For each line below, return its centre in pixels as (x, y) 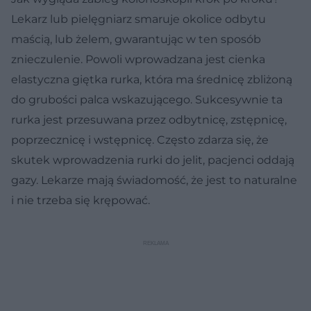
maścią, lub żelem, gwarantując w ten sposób (136, 39)
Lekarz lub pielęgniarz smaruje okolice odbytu (138, 19)
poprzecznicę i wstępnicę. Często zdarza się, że (140, 140)
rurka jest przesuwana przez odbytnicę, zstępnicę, (149, 119)
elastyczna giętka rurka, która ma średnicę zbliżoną (152, 79)
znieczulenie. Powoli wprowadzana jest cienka (138, 59)
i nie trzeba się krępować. (81, 200)
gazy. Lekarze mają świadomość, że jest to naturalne (154, 180)
